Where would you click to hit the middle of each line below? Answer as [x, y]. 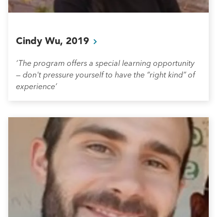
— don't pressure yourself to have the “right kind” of [106, 74]
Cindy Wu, [41, 40]
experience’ [37, 86]
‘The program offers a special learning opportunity [105, 63]
